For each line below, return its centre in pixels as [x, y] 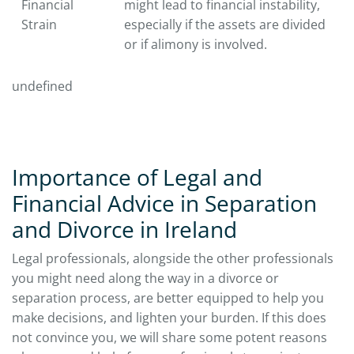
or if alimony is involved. [196, 44]
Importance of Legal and [137, 177]
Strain [39, 24]
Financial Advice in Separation [164, 203]
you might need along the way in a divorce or [145, 278]
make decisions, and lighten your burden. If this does [169, 317]
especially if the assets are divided [225, 24]
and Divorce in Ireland [124, 229]
